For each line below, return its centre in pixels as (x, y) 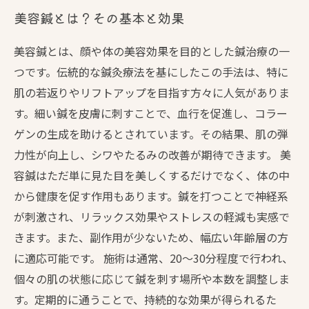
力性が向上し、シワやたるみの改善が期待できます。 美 (152, 154)
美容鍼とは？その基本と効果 (99, 18)
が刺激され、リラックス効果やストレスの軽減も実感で (152, 217)
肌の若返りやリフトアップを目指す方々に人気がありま (152, 92)
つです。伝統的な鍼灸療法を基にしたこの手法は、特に (151, 72)
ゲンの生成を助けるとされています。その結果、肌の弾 (151, 134)
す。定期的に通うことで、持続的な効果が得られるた (145, 299)
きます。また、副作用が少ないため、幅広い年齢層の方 (151, 237)
